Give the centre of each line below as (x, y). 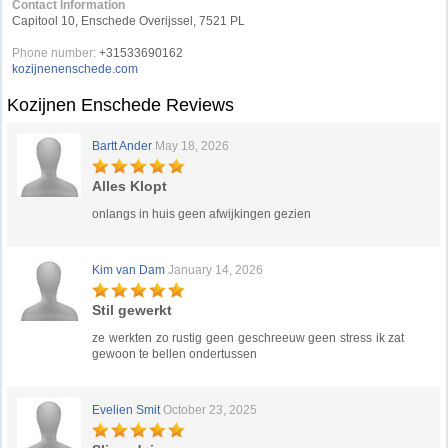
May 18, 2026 (192, 146)
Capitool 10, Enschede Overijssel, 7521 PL (129, 21)
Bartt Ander (122, 146)
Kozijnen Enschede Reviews (121, 105)
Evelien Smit (126, 410)
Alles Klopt (130, 186)
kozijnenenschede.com (75, 69)
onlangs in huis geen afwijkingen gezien (202, 214)
